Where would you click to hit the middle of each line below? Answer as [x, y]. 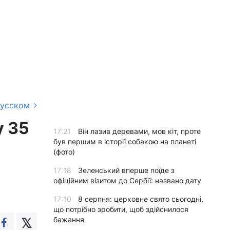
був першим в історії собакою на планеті [125, 141]
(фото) [64, 152]
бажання [69, 219]
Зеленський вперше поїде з [126, 170]
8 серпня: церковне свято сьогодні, [141, 199]
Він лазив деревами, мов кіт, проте [139, 131]
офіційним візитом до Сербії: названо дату [127, 180]
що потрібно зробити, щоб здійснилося [121, 209]
